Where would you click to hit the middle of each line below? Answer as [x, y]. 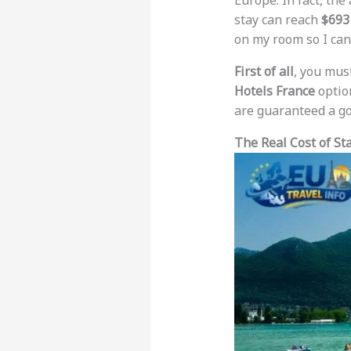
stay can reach [277, 20]
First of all [264, 72]
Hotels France [274, 91]
